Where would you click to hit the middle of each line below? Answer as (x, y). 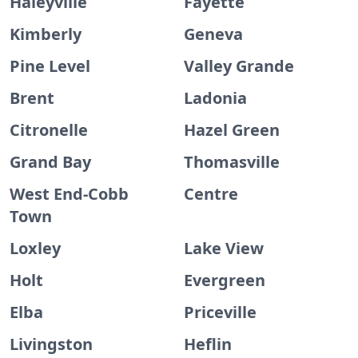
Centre (211, 194)
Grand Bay (50, 162)
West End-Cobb (69, 194)
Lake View (224, 248)
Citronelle (49, 130)
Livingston (51, 344)
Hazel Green (232, 130)
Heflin (208, 344)
